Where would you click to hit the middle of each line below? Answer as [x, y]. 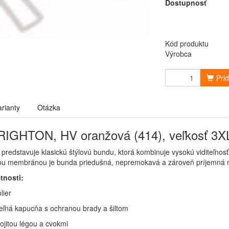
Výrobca [178, 54]
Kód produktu [187, 43]
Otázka [49, 107]
